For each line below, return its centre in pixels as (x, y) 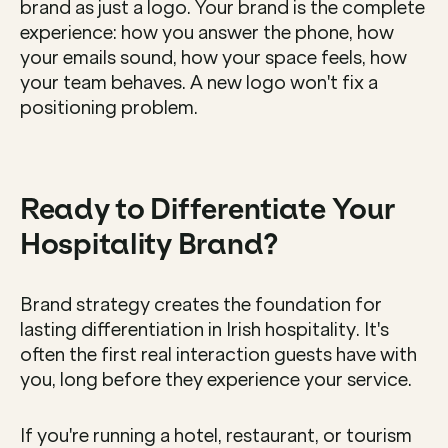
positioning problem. (109, 108)
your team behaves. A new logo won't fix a (199, 83)
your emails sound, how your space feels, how (213, 58)
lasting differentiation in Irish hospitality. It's (204, 330)
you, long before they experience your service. (216, 380)
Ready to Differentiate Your (207, 210)
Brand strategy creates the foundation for (201, 305)
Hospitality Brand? (149, 245)
